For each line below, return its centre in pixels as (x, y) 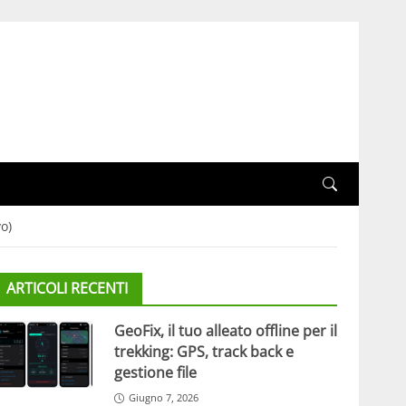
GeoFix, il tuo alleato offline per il (225, 331)
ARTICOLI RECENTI (67, 289)
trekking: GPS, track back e (203, 352)
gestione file (155, 373)
